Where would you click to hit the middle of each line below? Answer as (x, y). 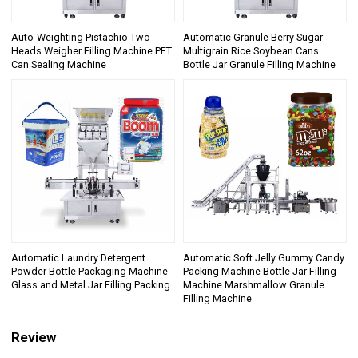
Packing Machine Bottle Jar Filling (260, 271)
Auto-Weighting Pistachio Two (81, 38)
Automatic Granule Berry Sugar (253, 38)
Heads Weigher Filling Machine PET (92, 51)
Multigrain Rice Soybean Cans (251, 51)
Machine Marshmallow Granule (254, 284)
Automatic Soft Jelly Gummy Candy (264, 257)
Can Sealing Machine (59, 65)
